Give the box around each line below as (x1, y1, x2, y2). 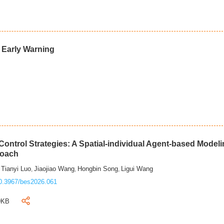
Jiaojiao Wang (34, 165, 75, 173)
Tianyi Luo (1, 165, 31, 173)
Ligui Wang (121, 165, 153, 173)
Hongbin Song (77, 165, 118, 173)
